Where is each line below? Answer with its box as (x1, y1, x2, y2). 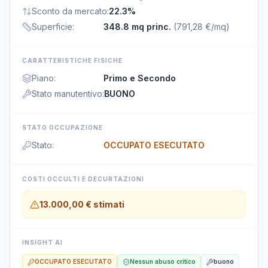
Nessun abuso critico (130, 258, 196, 265)
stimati (92, 199, 124, 209)
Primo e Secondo (103, 73, 176, 83)
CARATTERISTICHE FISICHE (22, 57, 123, 64)
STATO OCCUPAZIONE (22, 124, 103, 131)
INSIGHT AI (22, 239, 63, 246)
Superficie (32, 22, 72, 32)
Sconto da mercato (32, 6, 107, 16)
